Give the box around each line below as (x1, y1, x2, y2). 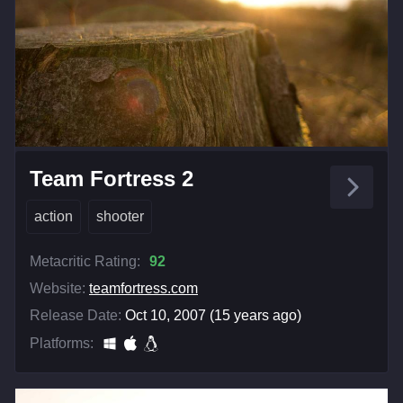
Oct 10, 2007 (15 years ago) (125, 307, 301, 323)
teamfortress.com (89, 280, 198, 296)
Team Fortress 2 (30, 166, 193, 191)
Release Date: (30, 307, 121, 323)
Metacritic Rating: (30, 253, 140, 269)
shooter (96, 208, 144, 224)
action (34, 208, 73, 224)
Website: (30, 280, 85, 296)
